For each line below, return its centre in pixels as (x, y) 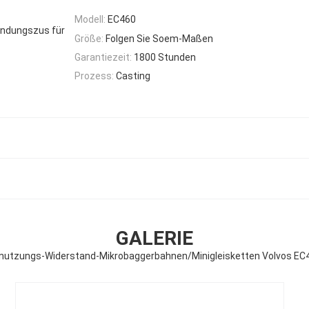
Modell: (90, 20)
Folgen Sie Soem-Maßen (159, 38)
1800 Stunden (165, 57)
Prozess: (94, 76)
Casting (133, 76)
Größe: (89, 38)
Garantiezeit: (103, 57)
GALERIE (154, 239)
